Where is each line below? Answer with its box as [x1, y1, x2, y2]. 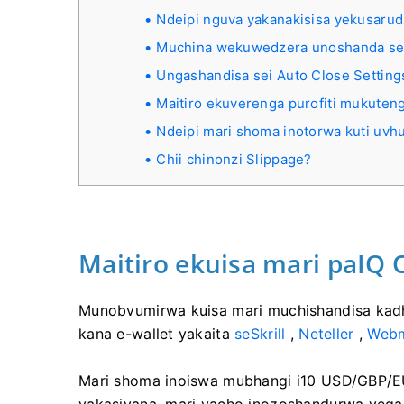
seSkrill [234, 325, 286, 343]
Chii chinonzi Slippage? [156, 151, 312, 168]
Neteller [298, 325, 354, 343]
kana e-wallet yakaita [78, 325, 235, 343]
